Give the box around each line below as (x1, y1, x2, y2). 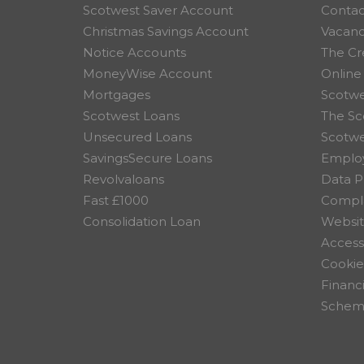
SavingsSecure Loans (83, 150, 212, 166)
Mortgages (83, 87, 150, 102)
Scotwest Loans (83, 108, 180, 123)
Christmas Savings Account (83, 24, 249, 39)
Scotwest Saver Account (83, 2, 233, 18)
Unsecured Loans (83, 129, 192, 145)
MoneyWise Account (83, 66, 212, 81)
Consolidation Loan (83, 214, 201, 229)
